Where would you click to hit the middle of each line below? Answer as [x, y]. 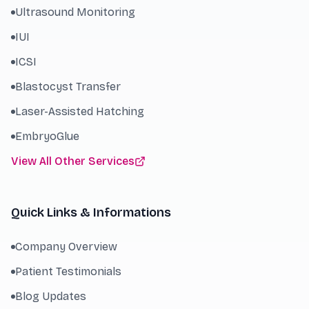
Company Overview [66, 247]
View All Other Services [73, 161]
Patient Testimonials [68, 272]
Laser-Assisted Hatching [80, 112]
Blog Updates [51, 297]
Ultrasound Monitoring [75, 12]
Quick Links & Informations [91, 213]
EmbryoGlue [47, 137]
